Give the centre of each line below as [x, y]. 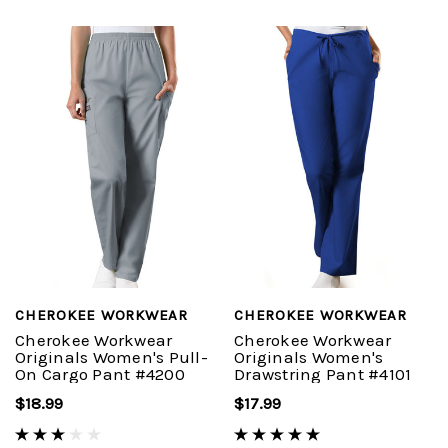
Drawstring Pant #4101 [323, 374]
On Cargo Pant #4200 [100, 374]
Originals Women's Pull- [111, 357]
